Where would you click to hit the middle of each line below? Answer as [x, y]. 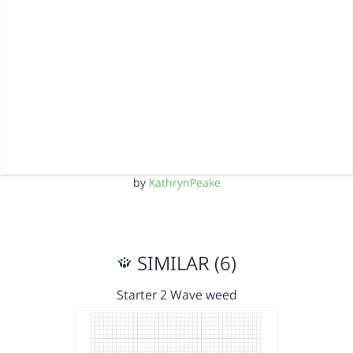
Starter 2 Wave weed [176, 295]
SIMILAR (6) [184, 263]
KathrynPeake [184, 182]
